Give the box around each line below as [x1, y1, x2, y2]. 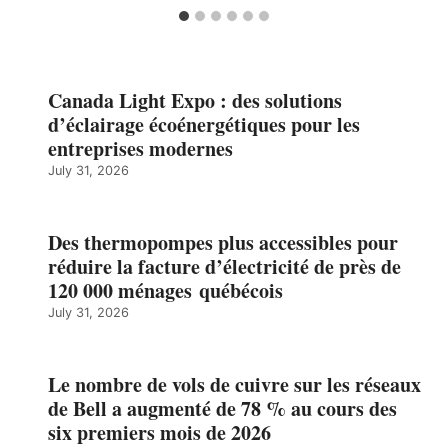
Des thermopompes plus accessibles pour [48, 228, 398, 258]
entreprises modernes [48, 134, 233, 164]
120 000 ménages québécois [48, 276, 283, 306]
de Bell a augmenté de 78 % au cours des [48, 394, 397, 424]
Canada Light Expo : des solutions [48, 86, 342, 116]
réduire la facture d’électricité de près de [48, 252, 401, 282]
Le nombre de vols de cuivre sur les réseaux [48, 370, 421, 400]
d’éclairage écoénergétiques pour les [48, 110, 360, 140]
